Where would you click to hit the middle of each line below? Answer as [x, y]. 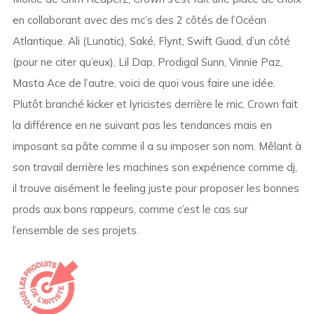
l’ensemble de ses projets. [75, 231]
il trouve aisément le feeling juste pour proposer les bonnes [156, 189]
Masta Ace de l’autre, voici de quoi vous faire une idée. [144, 83]
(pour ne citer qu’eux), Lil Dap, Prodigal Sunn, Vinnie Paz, [147, 62]
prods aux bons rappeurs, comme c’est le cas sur [130, 210]
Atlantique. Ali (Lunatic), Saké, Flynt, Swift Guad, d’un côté [151, 41]
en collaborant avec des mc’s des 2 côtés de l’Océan [139, 20]
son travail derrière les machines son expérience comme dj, [155, 168]
